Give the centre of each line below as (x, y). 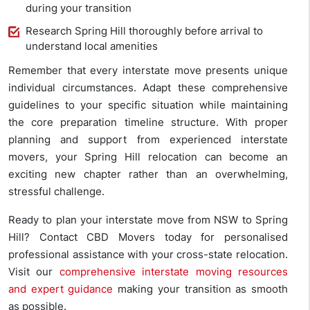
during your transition (79, 8)
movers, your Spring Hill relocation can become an (148, 157)
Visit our (34, 272)
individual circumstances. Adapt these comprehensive (148, 88)
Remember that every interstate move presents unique (148, 71)
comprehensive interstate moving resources (174, 272)
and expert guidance (61, 289)
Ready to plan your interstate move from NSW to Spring (148, 220)
